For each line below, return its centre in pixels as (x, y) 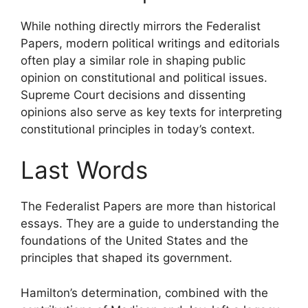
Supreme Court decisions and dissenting (133, 95)
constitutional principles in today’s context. (138, 129)
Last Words (84, 170)
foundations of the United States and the (134, 241)
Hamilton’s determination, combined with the (144, 293)
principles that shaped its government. (126, 258)
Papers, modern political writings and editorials (150, 43)
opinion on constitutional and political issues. (144, 77)
